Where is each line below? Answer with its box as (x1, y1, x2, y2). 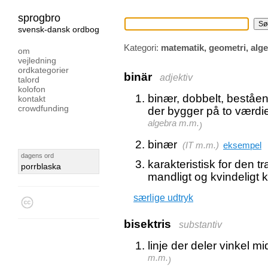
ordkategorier (18, 65, 69, 75)
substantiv (179, 220, 222, 230)
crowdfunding (18, 103, 69, 113)
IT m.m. (185, 141, 216, 150)
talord (18, 75, 39, 84)
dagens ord (21, 152, 54, 159)
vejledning (18, 56, 56, 65)
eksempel (223, 141, 261, 150)
